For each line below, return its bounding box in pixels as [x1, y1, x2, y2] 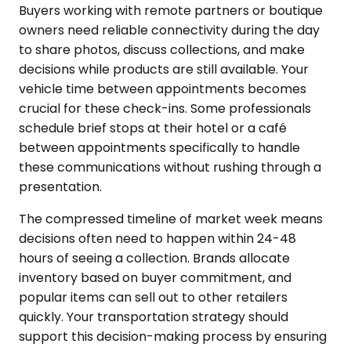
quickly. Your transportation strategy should [19, 308, 288, 327]
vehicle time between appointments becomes [19, 80, 306, 99]
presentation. [19, 178, 102, 197]
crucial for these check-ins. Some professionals [19, 100, 311, 118]
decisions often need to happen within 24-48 [19, 230, 296, 248]
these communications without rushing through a [19, 158, 321, 177]
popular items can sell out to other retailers [19, 288, 288, 307]
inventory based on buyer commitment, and [19, 269, 291, 288]
